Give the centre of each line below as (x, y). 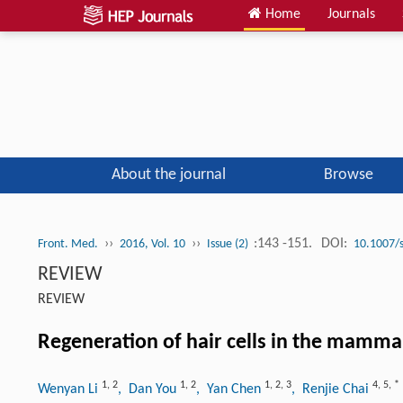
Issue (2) (229, 244)
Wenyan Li (70, 389)
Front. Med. (68, 244)
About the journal (168, 175)
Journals (351, 14)
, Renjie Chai (332, 389)
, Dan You (149, 389)
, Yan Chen (230, 389)
